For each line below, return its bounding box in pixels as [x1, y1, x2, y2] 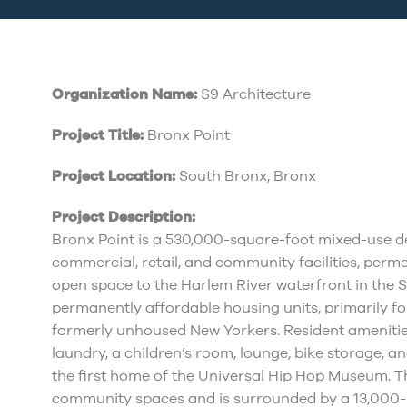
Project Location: [52, 166, 175, 187]
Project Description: [52, 207, 195, 228]
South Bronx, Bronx [175, 166, 316, 187]
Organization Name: [52, 84, 197, 105]
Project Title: [52, 125, 144, 146]
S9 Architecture [197, 84, 311, 105]
